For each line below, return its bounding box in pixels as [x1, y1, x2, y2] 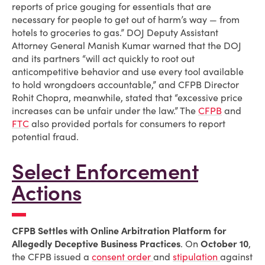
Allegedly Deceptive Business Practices [12, 238, 180, 250]
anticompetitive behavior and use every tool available [12, 66, 244, 77]
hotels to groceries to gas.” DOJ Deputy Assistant [12, 27, 218, 38]
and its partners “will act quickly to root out [12, 53, 195, 64]
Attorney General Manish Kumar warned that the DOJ [12, 40, 241, 51]
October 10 [201, 238, 248, 250]
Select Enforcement [12, 158, 198, 185]
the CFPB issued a [12, 251, 92, 263]
